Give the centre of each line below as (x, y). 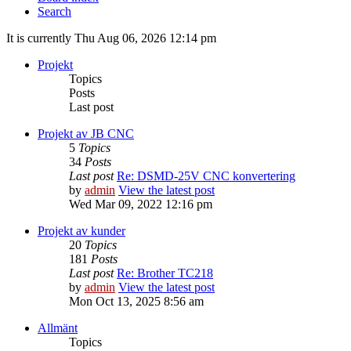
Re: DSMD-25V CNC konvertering (206, 176)
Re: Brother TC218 (165, 273)
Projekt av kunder (81, 231)
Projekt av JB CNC (86, 134)
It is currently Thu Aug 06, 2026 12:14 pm (111, 38)
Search (54, 12)
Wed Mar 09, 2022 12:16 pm (141, 204)
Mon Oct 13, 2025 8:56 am (136, 302)
